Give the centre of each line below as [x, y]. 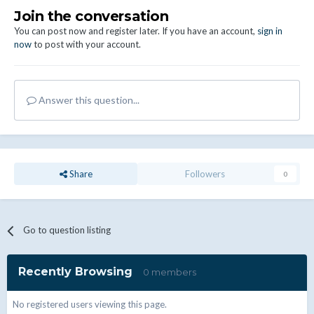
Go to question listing [67, 230]
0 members [170, 272]
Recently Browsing [81, 272]
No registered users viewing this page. [90, 304]
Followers [205, 174]
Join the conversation [91, 16]
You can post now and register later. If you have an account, [136, 31]
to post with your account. [86, 45]
